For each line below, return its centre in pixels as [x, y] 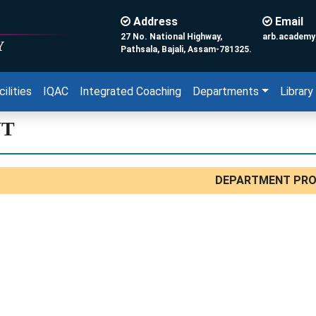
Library [296, 91]
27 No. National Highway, [171, 37]
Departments [226, 91]
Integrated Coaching [130, 91]
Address [154, 22]
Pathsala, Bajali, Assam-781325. [186, 49]
